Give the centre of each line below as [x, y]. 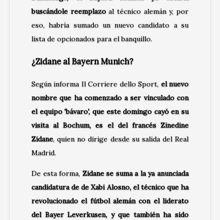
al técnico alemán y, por [147, 11]
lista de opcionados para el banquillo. [92, 39]
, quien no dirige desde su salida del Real [121, 139]
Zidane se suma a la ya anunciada [135, 174]
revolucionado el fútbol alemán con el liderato [110, 201]
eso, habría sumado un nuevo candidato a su [110, 25]
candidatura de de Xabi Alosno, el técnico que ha [110, 187]
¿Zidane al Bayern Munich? [82, 62]
